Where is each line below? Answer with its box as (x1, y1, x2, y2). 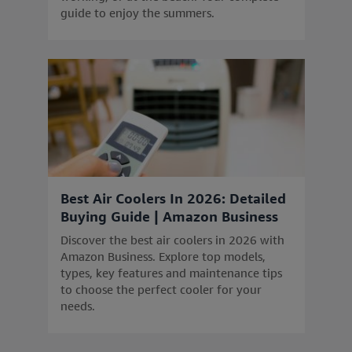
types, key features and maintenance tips (60, 266, 282, 280)
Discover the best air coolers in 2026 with (60, 233, 284, 247)
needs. (60, 299, 95, 313)
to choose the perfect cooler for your (60, 282, 262, 296)
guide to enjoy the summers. (60, 5, 214, 20)
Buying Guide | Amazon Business (60, 207, 278, 225)
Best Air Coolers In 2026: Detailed (60, 189, 286, 207)
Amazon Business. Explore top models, (60, 249, 266, 263)
